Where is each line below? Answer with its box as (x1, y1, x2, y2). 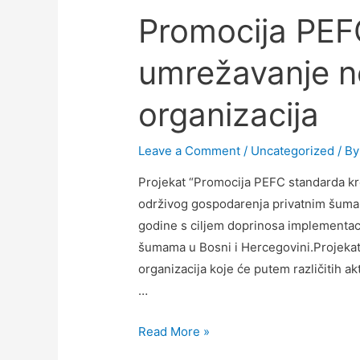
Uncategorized (251, 143, 335, 159)
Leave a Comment (138, 143, 241, 159)
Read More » (138, 324, 211, 340)
